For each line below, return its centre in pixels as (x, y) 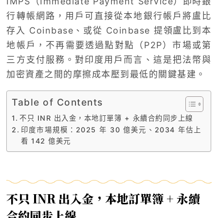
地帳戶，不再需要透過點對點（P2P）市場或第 (109, 45)
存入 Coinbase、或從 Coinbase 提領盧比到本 (109, 31)
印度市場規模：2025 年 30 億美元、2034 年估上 (111, 130)
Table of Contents (57, 102)
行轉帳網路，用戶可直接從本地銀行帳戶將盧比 (109, 16)
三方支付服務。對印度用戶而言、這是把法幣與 (109, 60)
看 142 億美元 (46, 141)
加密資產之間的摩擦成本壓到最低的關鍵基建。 (106, 74)
